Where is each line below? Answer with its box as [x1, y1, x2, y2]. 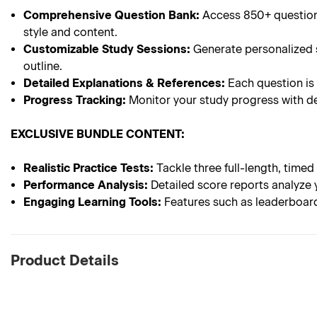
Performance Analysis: [23, 178, 149, 192]
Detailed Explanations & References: [23, 76, 226, 90]
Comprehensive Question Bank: [23, 8, 200, 22]
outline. [23, 59, 63, 73]
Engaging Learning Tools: [23, 195, 162, 209]
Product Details [11, 252, 119, 269]
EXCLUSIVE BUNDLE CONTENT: [11, 127, 185, 141]
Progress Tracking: [23, 93, 127, 107]
